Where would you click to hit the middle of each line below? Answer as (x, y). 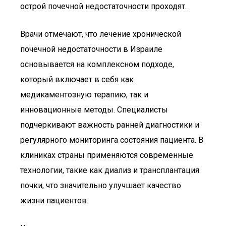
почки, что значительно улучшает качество (101, 185)
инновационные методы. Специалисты (94, 110)
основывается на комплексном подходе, (97, 64)
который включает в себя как (77, 79)
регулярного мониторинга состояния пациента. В (112, 140)
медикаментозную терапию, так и (84, 95)
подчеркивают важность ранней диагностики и (110, 125)
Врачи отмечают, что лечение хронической (101, 34)
